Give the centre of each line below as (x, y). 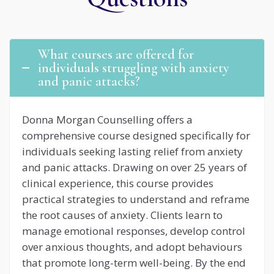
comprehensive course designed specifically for (136, 136)
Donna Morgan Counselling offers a (107, 120)
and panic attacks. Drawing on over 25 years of (135, 168)
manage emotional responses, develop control (134, 231)
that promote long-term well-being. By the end (134, 263)
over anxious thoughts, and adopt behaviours (132, 247)
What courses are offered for (116, 55)
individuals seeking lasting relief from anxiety (132, 152)
